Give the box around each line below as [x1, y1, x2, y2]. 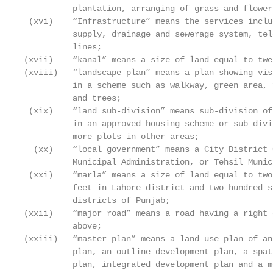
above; [24, 221, 102, 231]
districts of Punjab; [24, 196, 170, 205]
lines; [24, 42, 102, 52]
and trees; [24, 93, 121, 103]
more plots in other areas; [24, 132, 199, 141]
